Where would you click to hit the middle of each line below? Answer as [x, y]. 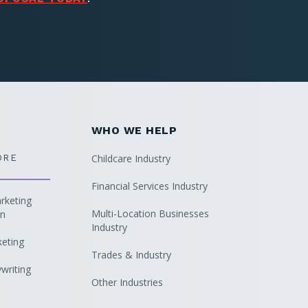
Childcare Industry [131, 158]
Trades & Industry [131, 255]
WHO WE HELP [134, 130]
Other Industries [127, 282]
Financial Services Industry [149, 186]
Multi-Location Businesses [150, 213]
